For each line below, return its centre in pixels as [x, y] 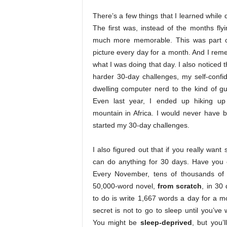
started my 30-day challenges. [141, 125]
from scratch [180, 186]
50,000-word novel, [125, 186]
